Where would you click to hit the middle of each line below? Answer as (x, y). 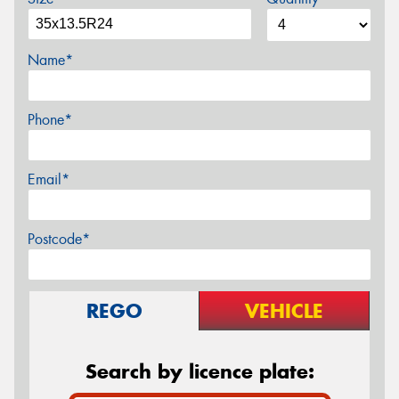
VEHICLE (284, 310)
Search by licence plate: (199, 371)
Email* (49, 179)
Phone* (50, 119)
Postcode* (59, 239)
